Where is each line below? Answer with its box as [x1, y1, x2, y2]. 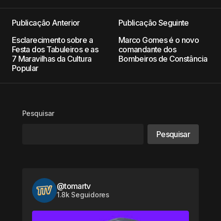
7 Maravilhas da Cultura [12, 53, 92, 64]
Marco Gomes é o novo [118, 35, 199, 45]
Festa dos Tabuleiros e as [12, 44, 98, 54]
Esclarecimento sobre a [12, 35, 93, 45]
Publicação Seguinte [118, 17, 189, 28]
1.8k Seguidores [56, 190, 110, 199]
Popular [12, 63, 38, 73]
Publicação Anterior [12, 17, 80, 28]
